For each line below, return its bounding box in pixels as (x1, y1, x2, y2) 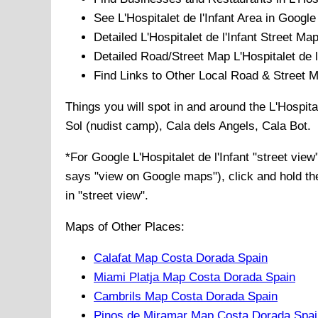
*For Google (65, 150, 133, 165)
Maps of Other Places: (65, 220, 185, 234)
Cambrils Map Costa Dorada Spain (94, 290, 278, 304)
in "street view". (65, 189, 148, 203)
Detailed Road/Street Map (94, 50, 234, 64)
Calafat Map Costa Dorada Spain (94, 251, 268, 265)
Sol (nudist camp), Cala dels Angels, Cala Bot (65, 119, 307, 133)
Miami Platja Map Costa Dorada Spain (94, 270, 295, 285)
